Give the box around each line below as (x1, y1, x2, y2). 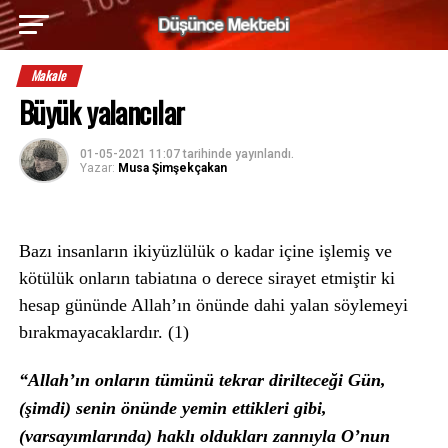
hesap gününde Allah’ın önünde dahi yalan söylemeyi (18, 295, 408, 316)
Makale (29, 66, 70, 85)
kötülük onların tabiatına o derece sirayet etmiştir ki (18, 268, 395, 289)
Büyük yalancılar (18, 91, 185, 133)
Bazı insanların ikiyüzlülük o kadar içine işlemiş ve (18, 241, 392, 262)
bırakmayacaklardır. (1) (18, 322, 189, 343)
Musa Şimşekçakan (117, 161, 227, 175)
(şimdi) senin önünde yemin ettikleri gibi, (18, 398, 327, 419)
